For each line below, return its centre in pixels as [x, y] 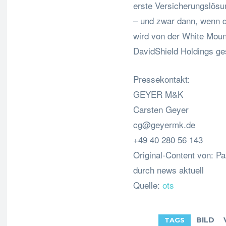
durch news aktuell [168, 169]
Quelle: [148, 185]
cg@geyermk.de [164, 124]
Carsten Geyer [161, 109]
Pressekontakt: [161, 79]
